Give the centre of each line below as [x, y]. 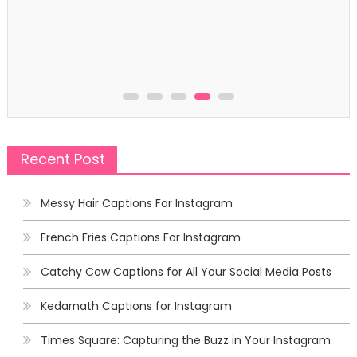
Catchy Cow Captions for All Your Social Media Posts [186, 272]
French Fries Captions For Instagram [140, 237]
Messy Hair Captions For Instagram [136, 203]
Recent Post [63, 159]
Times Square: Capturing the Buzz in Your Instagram [185, 340]
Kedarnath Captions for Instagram [136, 306]
